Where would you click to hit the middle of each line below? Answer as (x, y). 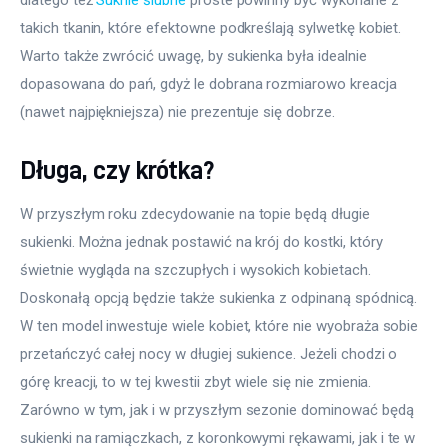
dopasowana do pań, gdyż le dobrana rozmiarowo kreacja (210, 83)
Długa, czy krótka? (117, 169)
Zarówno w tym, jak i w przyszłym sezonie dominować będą (219, 410)
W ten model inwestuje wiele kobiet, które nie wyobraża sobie (221, 326)
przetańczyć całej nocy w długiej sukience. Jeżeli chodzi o (211, 354)
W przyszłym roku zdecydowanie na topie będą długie (197, 214)
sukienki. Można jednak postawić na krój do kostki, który (203, 242)
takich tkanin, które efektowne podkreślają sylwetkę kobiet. (213, 27)
